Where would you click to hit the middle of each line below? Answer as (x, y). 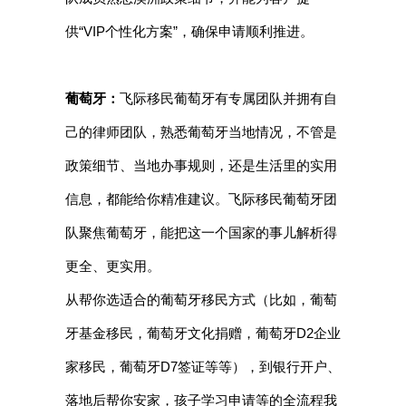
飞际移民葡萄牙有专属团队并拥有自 (228, 99)
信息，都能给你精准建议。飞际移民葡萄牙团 (201, 199)
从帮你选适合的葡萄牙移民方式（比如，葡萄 (201, 300)
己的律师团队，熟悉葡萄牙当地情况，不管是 (201, 132)
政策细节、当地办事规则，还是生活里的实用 (201, 166)
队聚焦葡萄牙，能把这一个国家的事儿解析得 (201, 233)
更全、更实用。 (112, 266)
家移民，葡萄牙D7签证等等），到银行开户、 (203, 367)
